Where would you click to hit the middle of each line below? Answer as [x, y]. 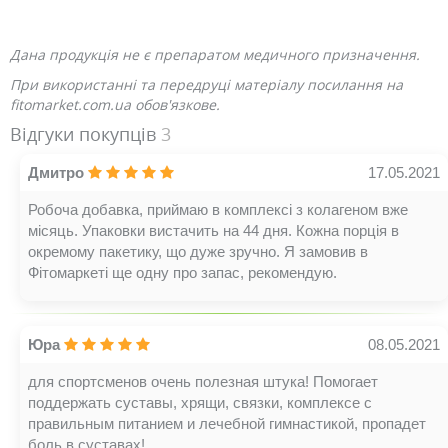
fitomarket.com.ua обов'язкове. [115, 104]
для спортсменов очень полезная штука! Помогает [203, 381]
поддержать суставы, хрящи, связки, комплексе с [200, 402]
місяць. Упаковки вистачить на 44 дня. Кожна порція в [213, 230]
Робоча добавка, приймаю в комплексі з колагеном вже [218, 209]
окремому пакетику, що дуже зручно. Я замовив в [198, 251]
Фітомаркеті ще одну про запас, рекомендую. [182, 272]
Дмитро [56, 172]
